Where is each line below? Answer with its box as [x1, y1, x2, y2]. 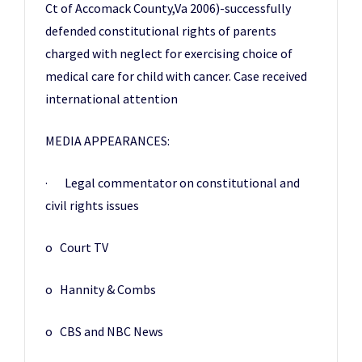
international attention [45, 90, 178, 107]
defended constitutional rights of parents [45, 23, 276, 39]
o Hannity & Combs [45, 281, 156, 297]
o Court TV [45, 239, 108, 255]
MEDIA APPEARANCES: [45, 133, 170, 149]
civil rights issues [45, 197, 139, 213]
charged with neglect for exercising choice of [45, 45, 293, 61]
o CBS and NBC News [45, 323, 163, 339]
